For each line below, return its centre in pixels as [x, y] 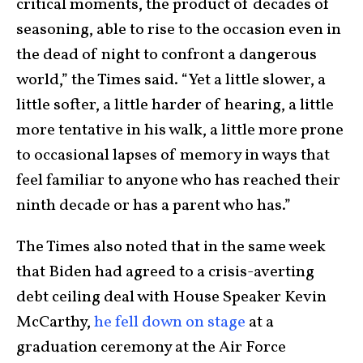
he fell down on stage [170, 322]
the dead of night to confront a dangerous [167, 55]
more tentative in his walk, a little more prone [180, 130]
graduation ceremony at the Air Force [151, 347]
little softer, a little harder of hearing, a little [175, 105]
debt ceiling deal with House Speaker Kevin [171, 297]
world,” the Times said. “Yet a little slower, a [171, 80]
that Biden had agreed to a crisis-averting [165, 272]
